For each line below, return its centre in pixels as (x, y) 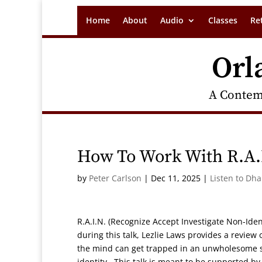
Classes (223, 20)
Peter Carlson (115, 178)
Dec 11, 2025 (176, 178)
